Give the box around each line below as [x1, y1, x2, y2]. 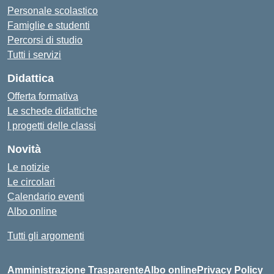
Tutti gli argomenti [7, 231, 84, 241]
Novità [7, 143, 41, 155]
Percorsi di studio [7, 35, 83, 45]
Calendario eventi [7, 191, 84, 202]
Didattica [7, 72, 54, 84]
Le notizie [7, 162, 50, 172]
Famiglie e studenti [7, 20, 90, 31]
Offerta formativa [7, 91, 78, 102]
